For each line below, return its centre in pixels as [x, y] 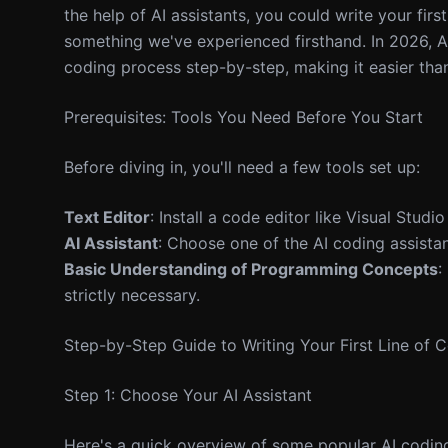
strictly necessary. [132, 295]
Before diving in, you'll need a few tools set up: [242, 167]
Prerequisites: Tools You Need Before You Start [243, 117]
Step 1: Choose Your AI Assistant [188, 395]
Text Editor [107, 217]
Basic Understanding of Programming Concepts [251, 269]
